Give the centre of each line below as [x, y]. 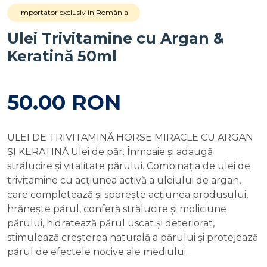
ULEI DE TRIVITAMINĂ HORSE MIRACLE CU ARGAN [130, 137]
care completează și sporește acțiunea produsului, [128, 195]
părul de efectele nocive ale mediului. [97, 252]
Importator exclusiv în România [74, 12]
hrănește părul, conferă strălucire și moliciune [117, 209]
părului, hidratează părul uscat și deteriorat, [111, 223]
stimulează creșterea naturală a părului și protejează [133, 237]
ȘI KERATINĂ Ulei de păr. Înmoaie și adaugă [110, 152]
